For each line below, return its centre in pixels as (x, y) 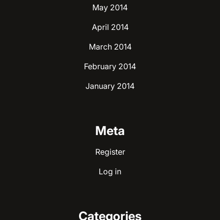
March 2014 (110, 46)
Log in (110, 171)
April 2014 (110, 27)
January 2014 (110, 86)
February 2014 (110, 66)
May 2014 (110, 7)
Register (110, 151)
